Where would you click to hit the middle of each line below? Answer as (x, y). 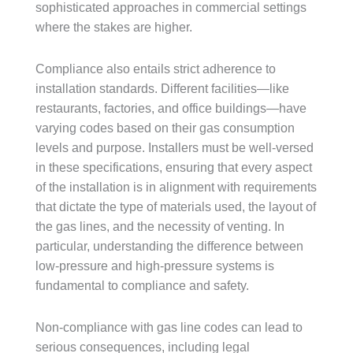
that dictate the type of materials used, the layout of (176, 207)
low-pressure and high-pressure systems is (155, 266)
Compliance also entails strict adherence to (156, 69)
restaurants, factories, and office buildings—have (171, 108)
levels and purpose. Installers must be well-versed (175, 148)
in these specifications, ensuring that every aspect (174, 167)
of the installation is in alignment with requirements (176, 187)
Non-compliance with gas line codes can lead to (169, 327)
